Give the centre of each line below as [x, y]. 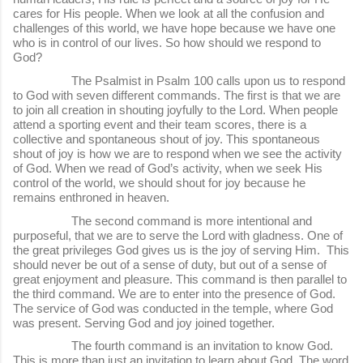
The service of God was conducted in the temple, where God [173, 308]
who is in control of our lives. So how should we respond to [167, 43]
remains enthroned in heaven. [91, 198]
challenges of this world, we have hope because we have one [174, 28]
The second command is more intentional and [162, 220]
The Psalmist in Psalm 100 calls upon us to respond [179, 81]
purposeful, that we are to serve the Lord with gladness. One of [178, 235]
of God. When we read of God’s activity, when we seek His [168, 169]
